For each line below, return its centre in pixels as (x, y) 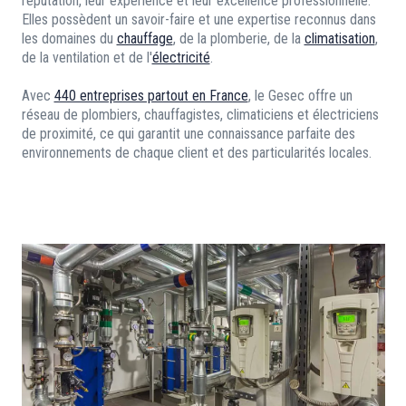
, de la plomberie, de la (238, 39)
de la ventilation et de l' (87, 58)
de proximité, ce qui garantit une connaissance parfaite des (188, 134)
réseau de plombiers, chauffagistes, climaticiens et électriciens (200, 115)
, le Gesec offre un (300, 96)
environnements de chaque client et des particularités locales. (196, 153)
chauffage (145, 39)
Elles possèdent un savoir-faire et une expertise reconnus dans (198, 20)
